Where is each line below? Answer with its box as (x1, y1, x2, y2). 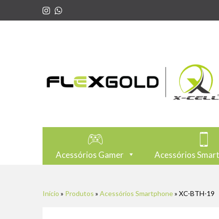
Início (43, 189, 59, 197)
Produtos (65, 189, 94, 197)
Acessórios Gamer (55, 149, 124, 160)
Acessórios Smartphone (100, 189, 173, 197)
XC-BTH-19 (179, 189, 215, 197)
